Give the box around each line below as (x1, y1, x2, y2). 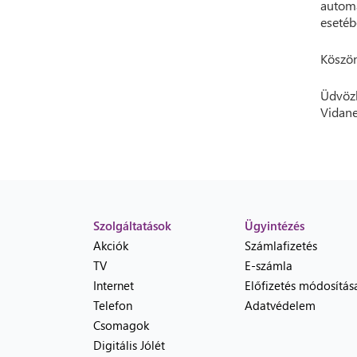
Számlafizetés (245, 237, 317, 253)
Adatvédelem (245, 297, 316, 313)
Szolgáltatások (93, 218, 171, 233)
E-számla (245, 257, 292, 273)
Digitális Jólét (93, 337, 165, 353)
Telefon (93, 297, 132, 313)
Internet (93, 277, 134, 293)
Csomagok (93, 317, 149, 333)
